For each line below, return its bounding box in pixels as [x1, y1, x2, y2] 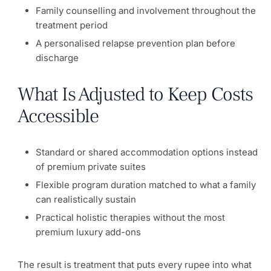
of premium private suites [36, 160, 146, 172]
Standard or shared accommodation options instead [36, 146, 258, 158]
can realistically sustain [36, 193, 136, 205]
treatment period [36, 19, 108, 31]
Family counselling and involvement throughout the [36, 4, 256, 16]
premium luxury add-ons [36, 226, 141, 238]
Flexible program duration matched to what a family [36, 178, 256, 191]
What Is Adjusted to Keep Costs [18, 81, 253, 107]
